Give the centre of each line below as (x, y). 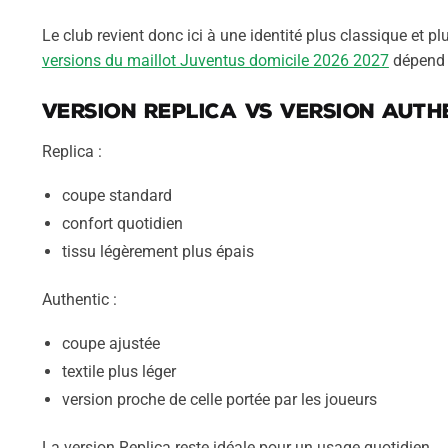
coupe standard (116, 196)
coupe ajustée (110, 344)
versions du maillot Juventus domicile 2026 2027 (215, 60)
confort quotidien (122, 224)
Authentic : (79, 299)
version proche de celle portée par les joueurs (219, 400)
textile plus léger (118, 372)
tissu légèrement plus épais (157, 252)
